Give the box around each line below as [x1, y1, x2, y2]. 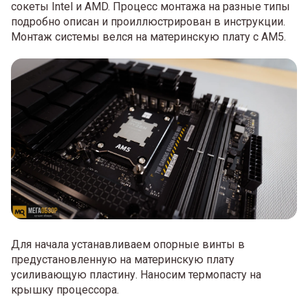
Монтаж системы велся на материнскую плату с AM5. [11, 30, 286, 44]
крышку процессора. [11, 283, 119, 297]
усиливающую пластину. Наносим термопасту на [11, 268, 261, 282]
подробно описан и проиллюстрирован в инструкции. [11, 15, 285, 29]
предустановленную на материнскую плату [11, 253, 234, 267]
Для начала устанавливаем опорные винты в [11, 238, 245, 252]
